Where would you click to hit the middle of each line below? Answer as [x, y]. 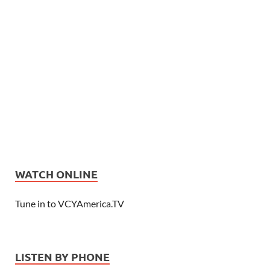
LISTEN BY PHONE [62, 257]
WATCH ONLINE [56, 174]
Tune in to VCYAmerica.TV [70, 204]
